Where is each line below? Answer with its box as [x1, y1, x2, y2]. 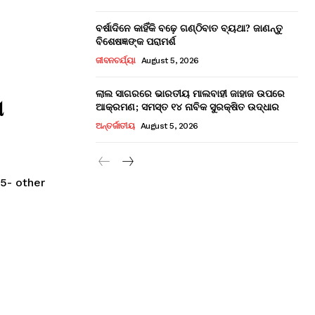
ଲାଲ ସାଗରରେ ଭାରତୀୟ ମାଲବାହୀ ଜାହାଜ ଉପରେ [96, 86, 285, 100]
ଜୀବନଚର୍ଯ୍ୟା [96, 55, 135, 65]
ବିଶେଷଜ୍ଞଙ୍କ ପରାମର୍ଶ [96, 34, 175, 48]
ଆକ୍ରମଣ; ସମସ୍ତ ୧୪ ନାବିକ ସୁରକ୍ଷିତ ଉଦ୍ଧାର [96, 99, 279, 113]
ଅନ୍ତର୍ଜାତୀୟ [96, 120, 134, 131]
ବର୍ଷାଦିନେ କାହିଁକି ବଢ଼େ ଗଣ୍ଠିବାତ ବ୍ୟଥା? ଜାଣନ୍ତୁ [96, 20, 283, 34]
